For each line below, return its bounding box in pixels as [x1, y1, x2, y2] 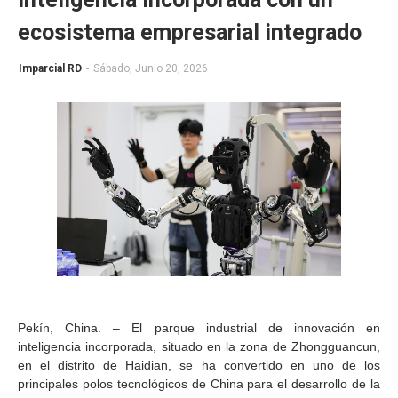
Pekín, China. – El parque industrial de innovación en [18, 321, 380, 335]
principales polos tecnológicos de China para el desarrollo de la [18, 377, 380, 391]
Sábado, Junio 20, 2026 [93, 62, 208, 75]
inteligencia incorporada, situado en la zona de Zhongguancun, [18, 339, 380, 354]
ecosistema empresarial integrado [18, 20, 362, 45]
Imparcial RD [19, 62, 82, 75]
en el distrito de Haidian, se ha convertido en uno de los [18, 358, 380, 372]
